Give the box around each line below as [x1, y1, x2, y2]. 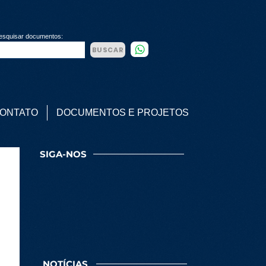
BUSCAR [91, 45, 124, 55]
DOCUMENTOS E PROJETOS [56, 107, 189, 118]
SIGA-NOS [40, 148, 87, 160]
